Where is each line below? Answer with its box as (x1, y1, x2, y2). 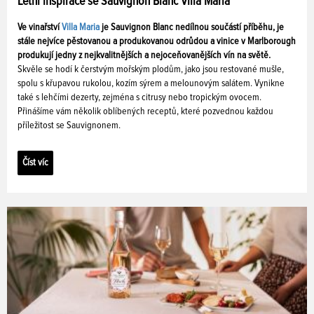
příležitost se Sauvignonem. (18, 121, 121, 131)
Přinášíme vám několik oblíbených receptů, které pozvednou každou (18, 107, 273, 117)
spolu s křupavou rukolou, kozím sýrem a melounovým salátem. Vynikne (18, 78, 285, 89)
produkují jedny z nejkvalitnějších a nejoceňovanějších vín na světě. (18, 50, 271, 61)
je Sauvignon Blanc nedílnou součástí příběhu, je (100, 22, 284, 33)
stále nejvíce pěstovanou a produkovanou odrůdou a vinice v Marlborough (18, 36, 296, 47)
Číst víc (22, 158, 48, 168)
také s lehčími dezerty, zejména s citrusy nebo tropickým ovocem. (18, 93, 261, 103)
